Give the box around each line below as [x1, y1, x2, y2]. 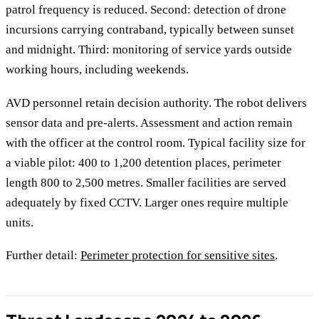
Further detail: [6, 249, 80, 263]
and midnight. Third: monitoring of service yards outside [6, 43, 292, 57]
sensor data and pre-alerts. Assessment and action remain [6, 115, 293, 130]
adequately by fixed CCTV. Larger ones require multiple [6, 195, 288, 209]
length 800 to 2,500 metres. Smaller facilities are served [6, 175, 286, 189]
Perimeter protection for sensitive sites [80, 249, 275, 263]
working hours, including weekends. [6, 63, 189, 77]
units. [6, 215, 33, 229]
